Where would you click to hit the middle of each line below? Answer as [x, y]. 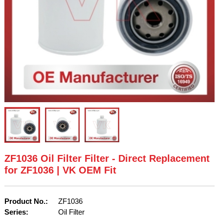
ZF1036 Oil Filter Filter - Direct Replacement [107, 159]
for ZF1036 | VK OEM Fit [60, 170]
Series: [16, 212]
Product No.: [26, 201]
